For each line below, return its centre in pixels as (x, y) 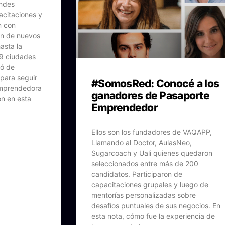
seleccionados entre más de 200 (145, 163)
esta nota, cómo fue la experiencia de (153, 216)
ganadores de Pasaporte (150, 95)
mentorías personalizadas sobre (144, 195)
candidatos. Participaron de (137, 174)
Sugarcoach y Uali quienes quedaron (152, 153)
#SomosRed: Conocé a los (155, 83)
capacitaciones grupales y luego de (150, 184)
